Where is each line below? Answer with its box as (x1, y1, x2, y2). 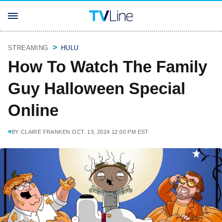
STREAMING (8, 44, 49, 52)
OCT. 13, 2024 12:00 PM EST (72, 129, 149, 135)
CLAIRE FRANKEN (20, 129, 70, 135)
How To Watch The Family (8, 57, 207, 76)
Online (8, 101, 58, 119)
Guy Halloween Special (8, 79, 185, 98)
